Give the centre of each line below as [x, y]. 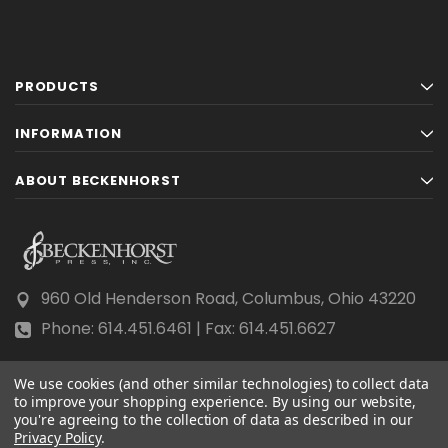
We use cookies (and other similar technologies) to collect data [221, 383]
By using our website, [344, 401]
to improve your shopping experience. [143, 401]
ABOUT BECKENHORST [98, 180]
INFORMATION [68, 133]
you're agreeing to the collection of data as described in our [213, 419]
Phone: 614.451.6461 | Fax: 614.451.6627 [188, 328]
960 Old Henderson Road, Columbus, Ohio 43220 [228, 298]
